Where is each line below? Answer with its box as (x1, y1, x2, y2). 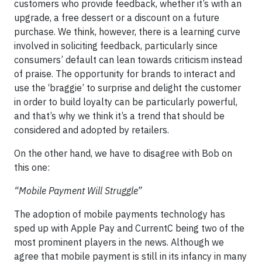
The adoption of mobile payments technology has (14, 208, 225, 220)
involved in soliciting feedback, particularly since (14, 40, 218, 51)
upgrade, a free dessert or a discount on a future (14, 12, 219, 23)
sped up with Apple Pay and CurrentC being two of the (14, 222, 244, 234)
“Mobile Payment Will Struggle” (14, 185, 142, 196)
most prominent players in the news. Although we (14, 236, 224, 248)
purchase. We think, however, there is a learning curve (14, 26, 240, 37)
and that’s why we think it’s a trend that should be (14, 110, 225, 122)
